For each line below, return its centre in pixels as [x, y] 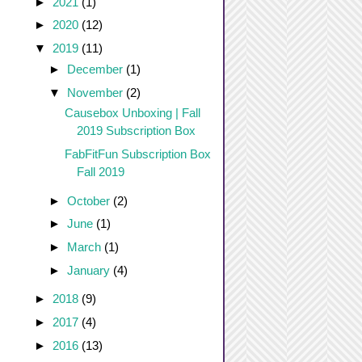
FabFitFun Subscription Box [137, 154]
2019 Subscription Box [136, 131]
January [90, 270]
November [97, 92]
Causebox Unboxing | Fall [132, 113]
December [97, 69]
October [90, 200]
